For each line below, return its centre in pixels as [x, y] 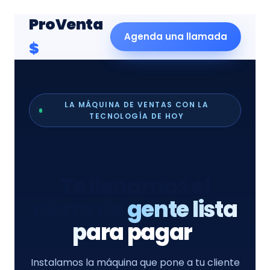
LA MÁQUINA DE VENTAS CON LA [137, 105]
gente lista [182, 209]
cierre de [80, 209]
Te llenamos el [135, 187]
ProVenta [66, 24]
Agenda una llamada [176, 36]
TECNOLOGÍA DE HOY [137, 116]
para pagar [133, 232]
